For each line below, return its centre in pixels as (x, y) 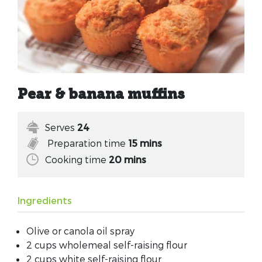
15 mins (145, 143)
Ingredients (45, 200)
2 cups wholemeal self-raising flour (107, 244)
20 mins (127, 159)
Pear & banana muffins (101, 96)
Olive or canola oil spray (80, 230)
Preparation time (87, 143)
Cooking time (77, 159)
